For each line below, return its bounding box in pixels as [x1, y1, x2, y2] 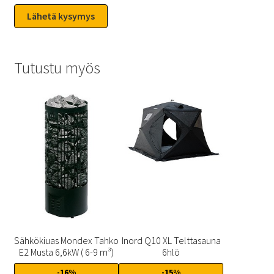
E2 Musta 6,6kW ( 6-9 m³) [18, 245, 114, 258]
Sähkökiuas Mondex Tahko [13, 234, 119, 246]
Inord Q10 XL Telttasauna [121, 234, 221, 246]
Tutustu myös [13, 57, 100, 78]
